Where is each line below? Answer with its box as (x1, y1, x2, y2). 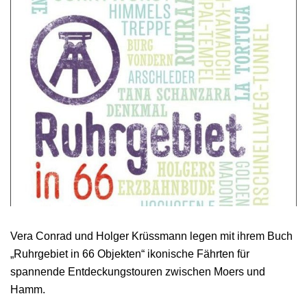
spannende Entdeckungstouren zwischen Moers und (10, 265, 265, 278)
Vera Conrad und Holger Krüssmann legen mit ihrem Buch (10, 230, 293, 242)
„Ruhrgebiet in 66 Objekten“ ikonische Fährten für (10, 247, 249, 260)
